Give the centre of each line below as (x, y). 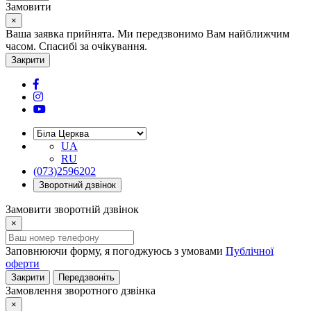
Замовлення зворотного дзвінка (81, 291)
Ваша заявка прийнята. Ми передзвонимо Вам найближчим (148, 34)
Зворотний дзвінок (77, 185)
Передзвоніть (86, 277)
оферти (23, 263)
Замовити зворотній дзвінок (72, 209)
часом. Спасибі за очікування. (76, 46)
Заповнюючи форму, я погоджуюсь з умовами (116, 251)
